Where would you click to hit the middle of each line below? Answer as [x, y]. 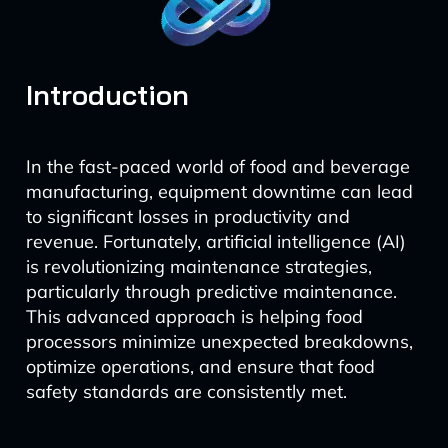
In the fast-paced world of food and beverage [217, 166]
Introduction [107, 94]
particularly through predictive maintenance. [211, 291]
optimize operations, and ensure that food [200, 366]
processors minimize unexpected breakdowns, [219, 341]
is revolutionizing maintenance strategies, [198, 266]
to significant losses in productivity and [187, 216]
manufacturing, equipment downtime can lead [219, 191]
